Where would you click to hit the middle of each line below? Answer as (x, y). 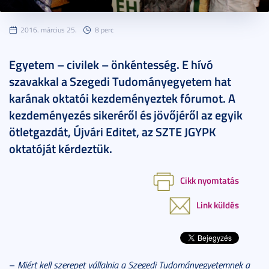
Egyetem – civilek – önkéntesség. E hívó (111, 64)
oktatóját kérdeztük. (61, 148)
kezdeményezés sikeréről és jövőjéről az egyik (126, 114)
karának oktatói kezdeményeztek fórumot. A (122, 98)
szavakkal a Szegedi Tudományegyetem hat (120, 81)
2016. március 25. (49, 29)
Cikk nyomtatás (210, 180)
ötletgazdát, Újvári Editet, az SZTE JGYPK (113, 131)
